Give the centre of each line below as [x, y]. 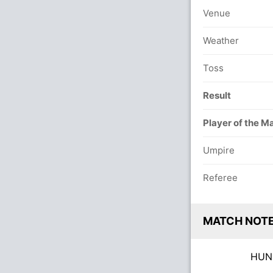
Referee [220, 178]
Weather [221, 41]
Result [217, 95]
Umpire [219, 150]
